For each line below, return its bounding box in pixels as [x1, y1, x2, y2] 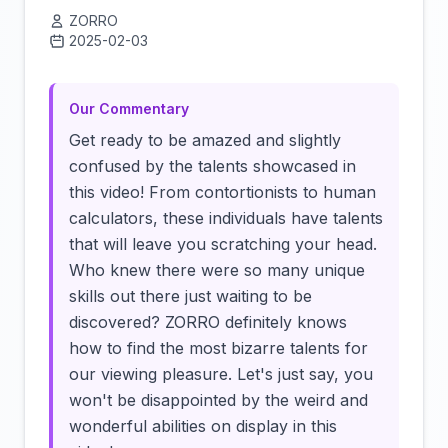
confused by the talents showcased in [69, 156, 356, 176]
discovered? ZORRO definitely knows [69, 312, 347, 332]
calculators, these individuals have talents [69, 208, 383, 228]
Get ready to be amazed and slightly [69, 130, 341, 150]
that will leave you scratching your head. [69, 234, 377, 254]
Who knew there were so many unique [69, 260, 365, 280]
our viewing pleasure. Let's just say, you [69, 364, 373, 384]
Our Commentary [69, 100, 189, 117]
